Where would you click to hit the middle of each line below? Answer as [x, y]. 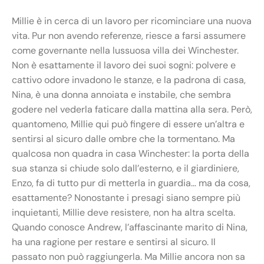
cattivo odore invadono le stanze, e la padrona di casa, [129, 80]
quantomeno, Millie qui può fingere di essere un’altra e [128, 124]
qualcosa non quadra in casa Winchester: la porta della [131, 153]
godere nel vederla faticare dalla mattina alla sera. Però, [132, 109]
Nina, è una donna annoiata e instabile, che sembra [121, 94]
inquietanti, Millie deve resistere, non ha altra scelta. [123, 212]
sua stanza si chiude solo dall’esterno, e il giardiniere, [126, 168]
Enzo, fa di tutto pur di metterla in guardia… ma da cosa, [131, 183]
